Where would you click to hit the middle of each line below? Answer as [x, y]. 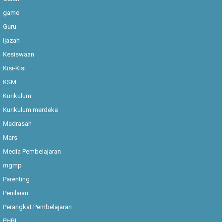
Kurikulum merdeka [31, 110]
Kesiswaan [19, 54]
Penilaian [16, 193]
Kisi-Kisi [15, 68]
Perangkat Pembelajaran [38, 207]
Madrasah [18, 123]
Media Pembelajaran [32, 151]
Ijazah [12, 40]
